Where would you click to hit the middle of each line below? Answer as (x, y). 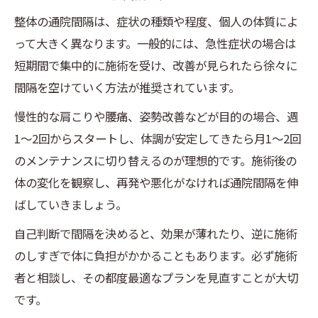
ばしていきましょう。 (71, 205)
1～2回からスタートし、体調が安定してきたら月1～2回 (158, 139)
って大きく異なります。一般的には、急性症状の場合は (155, 44)
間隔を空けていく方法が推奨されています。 (127, 88)
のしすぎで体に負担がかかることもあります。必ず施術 (155, 256)
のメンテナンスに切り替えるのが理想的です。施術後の (155, 161)
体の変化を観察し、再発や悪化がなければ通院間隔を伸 (156, 183)
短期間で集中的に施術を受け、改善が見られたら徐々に (156, 66)
